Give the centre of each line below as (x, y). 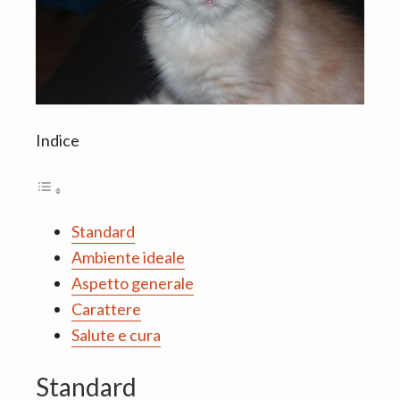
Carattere (106, 309)
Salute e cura (116, 335)
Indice (58, 141)
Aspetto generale (133, 283)
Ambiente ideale (128, 258)
